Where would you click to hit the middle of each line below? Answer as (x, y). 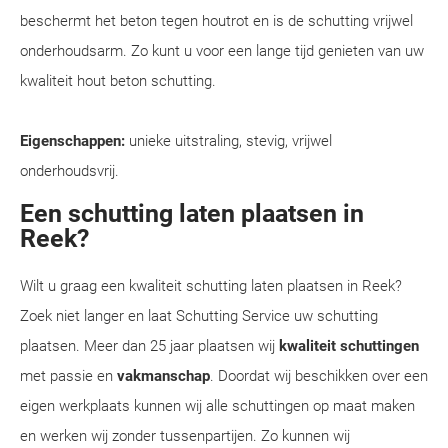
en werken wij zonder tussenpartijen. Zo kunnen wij (185, 436)
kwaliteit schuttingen (349, 346)
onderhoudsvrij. (69, 171)
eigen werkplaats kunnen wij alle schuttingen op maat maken (217, 406)
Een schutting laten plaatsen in (192, 213)
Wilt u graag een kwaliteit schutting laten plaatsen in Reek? (211, 286)
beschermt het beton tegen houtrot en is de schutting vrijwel (216, 21)
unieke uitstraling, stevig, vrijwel (228, 141)
